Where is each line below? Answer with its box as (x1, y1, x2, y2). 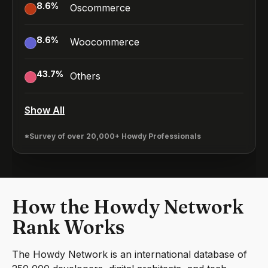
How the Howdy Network (12, 195, 243, 218)
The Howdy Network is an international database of (12, 248, 247, 260)
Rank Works (12, 215, 124, 239)
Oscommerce (70, 2, 130, 14)
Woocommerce (70, 36, 139, 48)
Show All (25, 104, 65, 116)
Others (70, 70, 100, 82)
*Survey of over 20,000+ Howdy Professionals (25, 132, 201, 141)
